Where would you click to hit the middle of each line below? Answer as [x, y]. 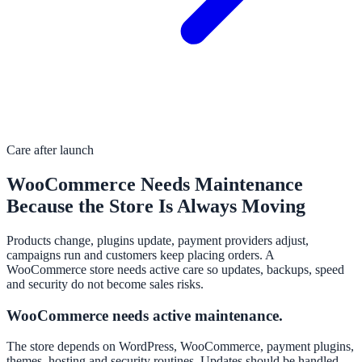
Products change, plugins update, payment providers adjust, [158, 240]
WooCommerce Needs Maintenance [155, 184]
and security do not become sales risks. [105, 284]
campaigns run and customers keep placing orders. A [140, 255]
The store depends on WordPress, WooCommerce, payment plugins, [180, 347]
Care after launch [50, 150]
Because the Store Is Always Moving [156, 206]
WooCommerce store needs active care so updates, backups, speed [175, 269]
